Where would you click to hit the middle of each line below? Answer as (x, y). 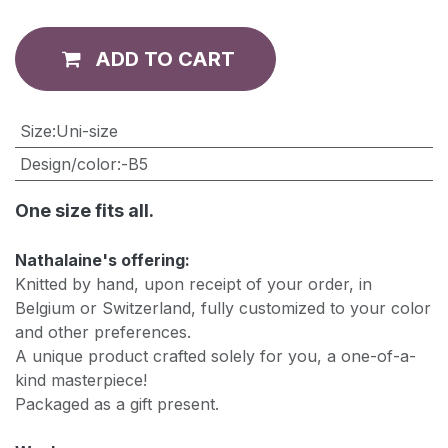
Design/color (68, 164)
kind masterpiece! (81, 380)
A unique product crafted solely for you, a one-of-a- (215, 356)
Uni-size (86, 131)
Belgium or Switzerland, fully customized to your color (223, 308)
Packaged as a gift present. (117, 404)
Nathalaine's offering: (102, 260)
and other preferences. (103, 332)
